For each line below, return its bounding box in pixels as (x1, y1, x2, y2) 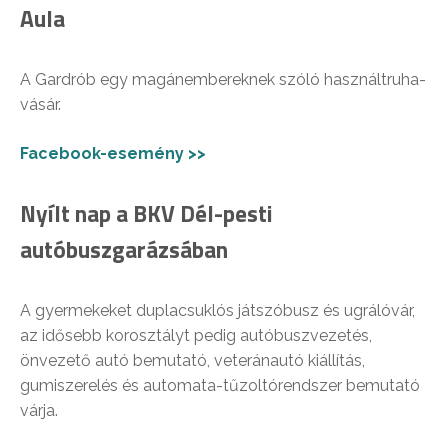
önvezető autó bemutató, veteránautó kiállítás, (20, 350, 365, 370)
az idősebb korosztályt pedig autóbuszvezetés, (20, 325, 372, 345)
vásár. (20, 94, 61, 114)
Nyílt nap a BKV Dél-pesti (20, 195, 273, 231)
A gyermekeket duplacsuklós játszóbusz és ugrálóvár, (20, 300, 415, 320)
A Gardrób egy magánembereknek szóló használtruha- (20, 69, 426, 89)
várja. (20, 400, 58, 420)
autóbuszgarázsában (20, 231, 228, 267)
